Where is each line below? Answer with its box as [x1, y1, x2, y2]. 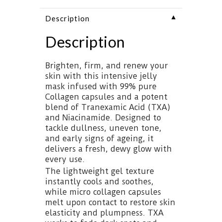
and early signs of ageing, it [45, 133, 154, 143]
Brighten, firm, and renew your [45, 60, 168, 70]
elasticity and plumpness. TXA [45, 208, 164, 218]
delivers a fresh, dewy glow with [45, 144, 172, 154]
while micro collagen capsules [45, 187, 161, 197]
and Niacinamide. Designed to [45, 112, 161, 122]
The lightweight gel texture [45, 166, 154, 176]
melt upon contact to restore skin [45, 197, 175, 207]
